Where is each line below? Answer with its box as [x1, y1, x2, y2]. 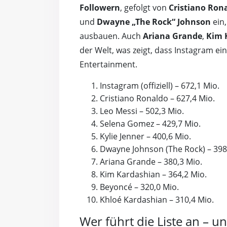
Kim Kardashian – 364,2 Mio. [100, 169, 207, 180]
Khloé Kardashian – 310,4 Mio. [100, 194, 214, 206]
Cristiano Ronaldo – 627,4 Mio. [100, 93, 215, 104]
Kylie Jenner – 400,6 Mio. [100, 131, 191, 142]
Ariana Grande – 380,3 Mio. [100, 156, 202, 168]
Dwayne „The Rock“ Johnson [97, 16, 211, 28]
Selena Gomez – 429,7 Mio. [100, 118, 201, 130]
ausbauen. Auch [80, 30, 143, 42]
